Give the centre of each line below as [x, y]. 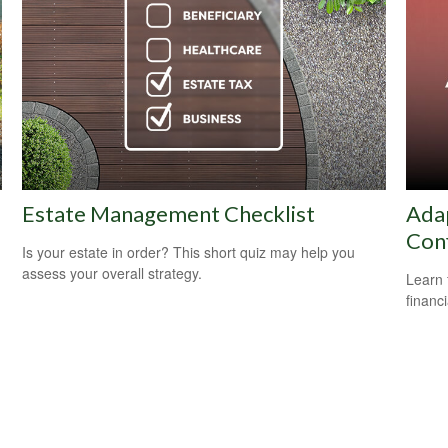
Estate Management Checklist [169, 213]
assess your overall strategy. [112, 272]
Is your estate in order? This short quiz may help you [189, 251]
